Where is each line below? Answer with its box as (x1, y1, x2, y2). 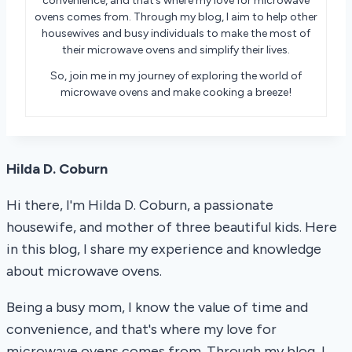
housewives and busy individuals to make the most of (42, 27, 310, 41)
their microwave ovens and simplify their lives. (62, 43, 290, 57)
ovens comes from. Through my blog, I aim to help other (35, 10, 317, 24)
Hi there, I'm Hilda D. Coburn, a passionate (6, 196, 273, 214)
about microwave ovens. (6, 262, 162, 280)
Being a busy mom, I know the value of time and (6, 299, 308, 317)
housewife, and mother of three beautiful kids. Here (6, 218, 337, 236)
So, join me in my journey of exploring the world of (50, 69, 302, 83)
